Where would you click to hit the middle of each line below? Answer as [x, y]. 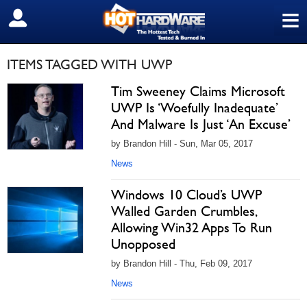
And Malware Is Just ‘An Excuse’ [201, 124]
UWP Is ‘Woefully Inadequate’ [195, 108]
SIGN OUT [40, 19]
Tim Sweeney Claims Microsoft [198, 91]
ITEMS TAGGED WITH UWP [89, 64]
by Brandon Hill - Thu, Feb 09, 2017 [182, 263]
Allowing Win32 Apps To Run [192, 228]
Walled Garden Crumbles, [184, 211]
